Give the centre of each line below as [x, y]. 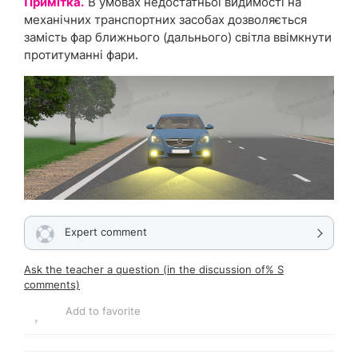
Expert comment [106, 231]
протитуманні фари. [81, 54]
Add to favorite [103, 310]
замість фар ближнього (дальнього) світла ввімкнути [178, 37]
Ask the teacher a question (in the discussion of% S [154, 269]
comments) [52, 284]
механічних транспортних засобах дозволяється [165, 19]
